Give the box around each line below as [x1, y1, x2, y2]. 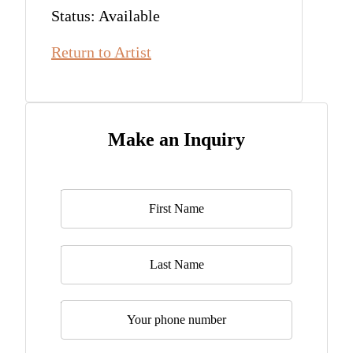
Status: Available [51, 7, 160, 24]
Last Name [61, 243, 115, 257]
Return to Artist [51, 43, 151, 61]
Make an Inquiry [108, 129, 245, 150]
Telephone [61, 299, 113, 313]
